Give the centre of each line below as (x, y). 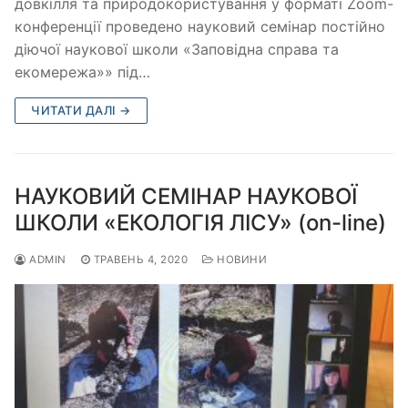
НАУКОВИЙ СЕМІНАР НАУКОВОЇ (186, 197)
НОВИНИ (240, 260)
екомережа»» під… (82, 72)
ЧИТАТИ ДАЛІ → (81, 111)
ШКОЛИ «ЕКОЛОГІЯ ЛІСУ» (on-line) (200, 223)
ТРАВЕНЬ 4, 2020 (140, 260)
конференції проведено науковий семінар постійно (200, 27)
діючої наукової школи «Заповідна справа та (177, 50)
